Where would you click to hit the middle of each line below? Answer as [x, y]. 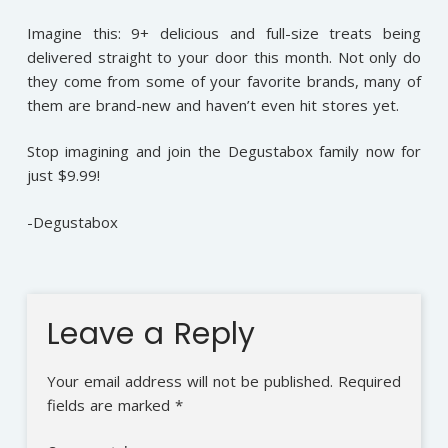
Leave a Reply [156, 333]
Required [369, 380]
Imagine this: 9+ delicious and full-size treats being [224, 32]
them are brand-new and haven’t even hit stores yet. [212, 104]
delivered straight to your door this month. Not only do [224, 56]
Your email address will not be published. [189, 380]
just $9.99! [63, 175]
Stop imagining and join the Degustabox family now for [224, 151]
